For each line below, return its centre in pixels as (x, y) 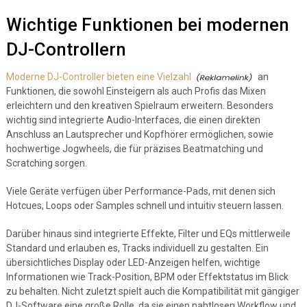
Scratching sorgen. (46, 163)
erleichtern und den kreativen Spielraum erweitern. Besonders (139, 106)
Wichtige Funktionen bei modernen (147, 25)
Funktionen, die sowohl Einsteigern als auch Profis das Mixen (136, 91)
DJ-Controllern (66, 49)
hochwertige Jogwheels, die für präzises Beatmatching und (134, 149)
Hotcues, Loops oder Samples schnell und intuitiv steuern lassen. (145, 206)
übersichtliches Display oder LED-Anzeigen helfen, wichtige (133, 262)
